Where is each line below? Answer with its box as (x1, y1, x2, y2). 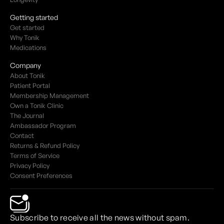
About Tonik (10, 71, 45, 80)
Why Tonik (10, 33, 39, 42)
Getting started (10, 13, 58, 22)
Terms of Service (10, 151, 59, 160)
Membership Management (10, 91, 89, 100)
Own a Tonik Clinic (10, 101, 63, 110)
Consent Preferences (10, 171, 72, 180)
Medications (10, 43, 46, 52)
